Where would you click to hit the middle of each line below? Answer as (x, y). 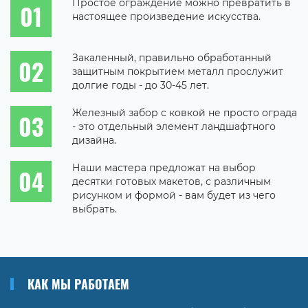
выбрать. (95, 209)
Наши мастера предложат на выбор (164, 167)
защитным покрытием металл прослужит (178, 71)
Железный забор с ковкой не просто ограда (185, 112)
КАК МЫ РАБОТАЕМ (78, 284)
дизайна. (94, 140)
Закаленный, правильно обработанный (172, 57)
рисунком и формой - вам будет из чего (174, 195)
